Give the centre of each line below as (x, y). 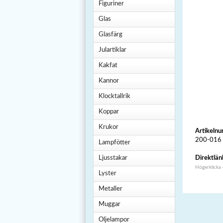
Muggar (110, 204)
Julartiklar (112, 50)
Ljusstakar (113, 158)
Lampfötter (114, 143)
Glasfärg (111, 35)
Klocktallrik (114, 96)
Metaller (111, 189)
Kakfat (108, 65)
